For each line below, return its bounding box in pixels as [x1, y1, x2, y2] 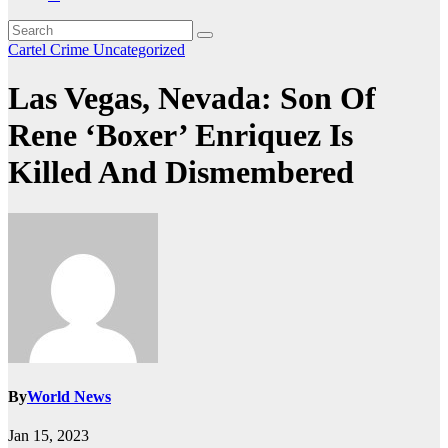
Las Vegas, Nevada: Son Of [8, 80, 376, 117]
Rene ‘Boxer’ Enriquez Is [8, 117, 353, 154]
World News [27, 388, 111, 406]
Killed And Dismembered [8, 154, 354, 191]
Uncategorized [93, 41, 185, 58]
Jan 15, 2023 [8, 427, 89, 445]
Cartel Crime [8, 41, 93, 58]
